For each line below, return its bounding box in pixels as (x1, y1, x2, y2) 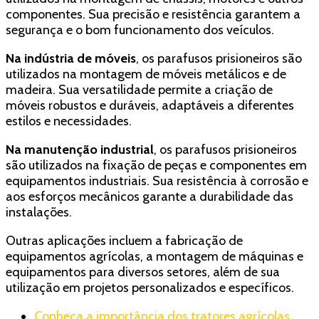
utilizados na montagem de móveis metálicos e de (6, 66, 286, 83)
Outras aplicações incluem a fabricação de (6, 233, 243, 249)
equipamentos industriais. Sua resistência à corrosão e (6, 173, 308, 189)
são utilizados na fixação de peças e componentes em (6, 157, 307, 174)
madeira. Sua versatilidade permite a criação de (6, 82, 273, 98)
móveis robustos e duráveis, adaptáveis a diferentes (6, 98, 294, 114)
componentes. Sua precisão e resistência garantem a (6, 6, 300, 23)
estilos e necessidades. (6, 113, 132, 130)
